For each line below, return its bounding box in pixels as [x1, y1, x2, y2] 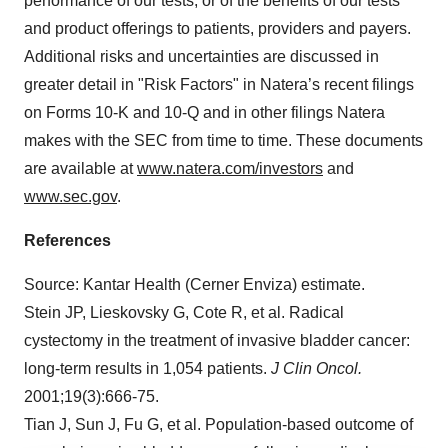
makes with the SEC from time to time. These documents [24, 131, 423, 149]
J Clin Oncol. [271, 359, 362, 377]
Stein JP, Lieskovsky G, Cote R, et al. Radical [24, 303, 344, 321]
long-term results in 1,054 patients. [24, 359, 271, 377]
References [24, 231, 111, 249]
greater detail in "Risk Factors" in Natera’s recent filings [24, 75, 414, 93]
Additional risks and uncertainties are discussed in [24, 47, 379, 65]
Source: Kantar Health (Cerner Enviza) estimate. [24, 275, 365, 293]
